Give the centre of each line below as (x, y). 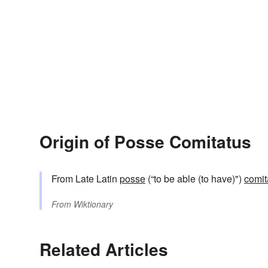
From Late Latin (86, 179)
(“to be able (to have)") (195, 179)
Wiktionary (93, 204)
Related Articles (104, 249)
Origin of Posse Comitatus (145, 142)
